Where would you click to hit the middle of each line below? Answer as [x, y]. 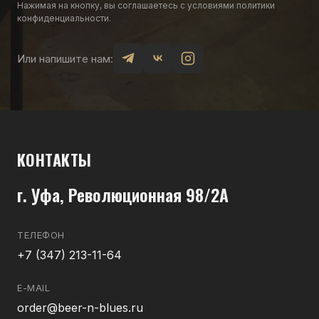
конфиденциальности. [64, 19]
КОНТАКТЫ [54, 160]
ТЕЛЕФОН [41, 235]
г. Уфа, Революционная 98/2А [123, 195]
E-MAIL [34, 288]
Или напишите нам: [65, 58]
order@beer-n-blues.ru [80, 308]
